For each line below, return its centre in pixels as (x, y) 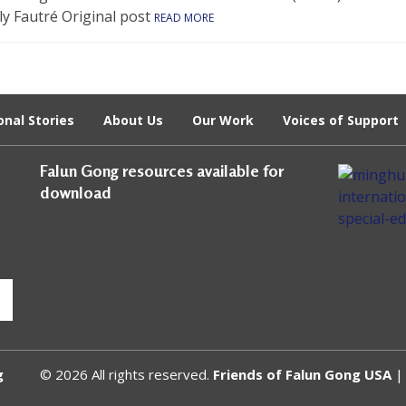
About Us (133, 120)
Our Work (222, 120)
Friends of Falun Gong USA (302, 375)
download (76, 192)
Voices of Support (340, 120)
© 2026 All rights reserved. (125, 375)
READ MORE (184, 17)
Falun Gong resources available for (162, 170)
